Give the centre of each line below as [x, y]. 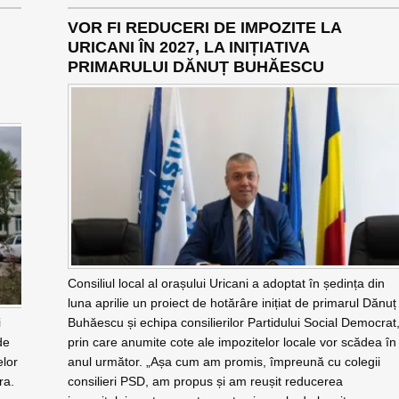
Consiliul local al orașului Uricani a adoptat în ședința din [226, 283]
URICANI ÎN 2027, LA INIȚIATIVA [188, 47]
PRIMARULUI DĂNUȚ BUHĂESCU [195, 67]
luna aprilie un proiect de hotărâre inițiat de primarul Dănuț [232, 303]
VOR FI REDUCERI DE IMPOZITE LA [204, 28]
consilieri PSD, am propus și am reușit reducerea [205, 381]
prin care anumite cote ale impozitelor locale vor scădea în [232, 342]
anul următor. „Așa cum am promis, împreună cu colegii [224, 362]
